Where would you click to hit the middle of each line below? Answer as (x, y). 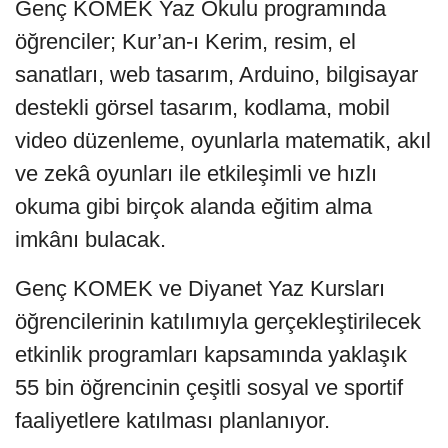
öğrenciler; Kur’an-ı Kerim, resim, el (185, 41)
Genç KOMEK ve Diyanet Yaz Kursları (200, 288)
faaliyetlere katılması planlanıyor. (172, 420)
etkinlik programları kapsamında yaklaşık (211, 354)
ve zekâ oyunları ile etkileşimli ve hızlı (196, 173)
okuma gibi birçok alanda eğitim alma (193, 206)
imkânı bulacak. (90, 239)
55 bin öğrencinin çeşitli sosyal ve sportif (209, 387)
